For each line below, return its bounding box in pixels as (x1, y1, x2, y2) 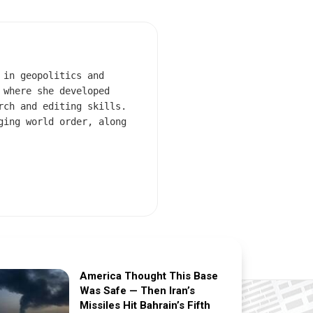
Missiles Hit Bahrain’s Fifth (80, 298, 211, 312)
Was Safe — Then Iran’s (80, 284, 196, 297)
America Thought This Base (80, 269, 219, 282)
